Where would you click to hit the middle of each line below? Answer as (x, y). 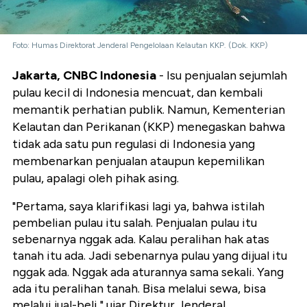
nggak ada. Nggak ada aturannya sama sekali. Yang (148, 272)
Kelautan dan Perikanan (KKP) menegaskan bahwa (149, 127)
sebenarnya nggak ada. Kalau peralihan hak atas (141, 240)
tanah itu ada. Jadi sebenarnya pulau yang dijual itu (150, 256)
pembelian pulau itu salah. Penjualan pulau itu (135, 223)
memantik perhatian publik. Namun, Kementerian (149, 110)
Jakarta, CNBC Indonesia (84, 76)
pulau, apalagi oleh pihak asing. (96, 179)
